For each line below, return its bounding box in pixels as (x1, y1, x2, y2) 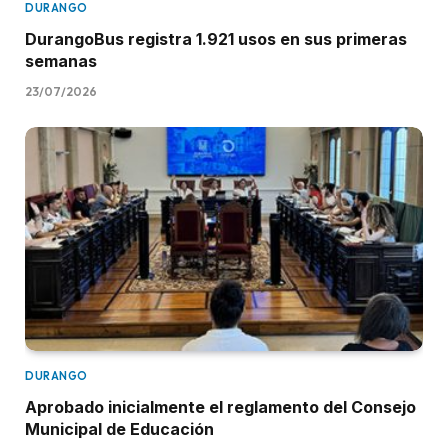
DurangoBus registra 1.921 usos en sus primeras (25, 29, 407, 50)
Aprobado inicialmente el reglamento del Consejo (25, 397, 416, 418)
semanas (25, 51, 101, 72)
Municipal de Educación (25, 419, 214, 440)
